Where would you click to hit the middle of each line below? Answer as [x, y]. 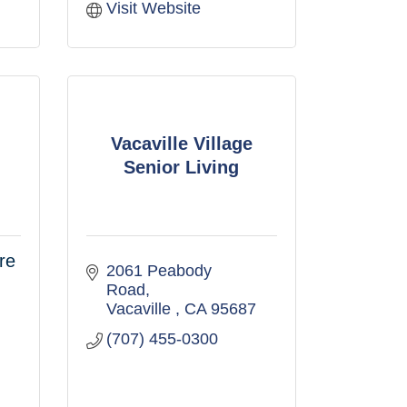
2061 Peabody [159, 271]
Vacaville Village [181, 143]
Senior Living [182, 167]
